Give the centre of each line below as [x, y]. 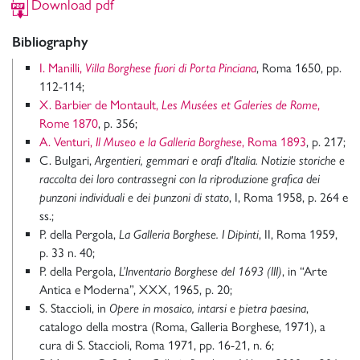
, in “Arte [305, 272]
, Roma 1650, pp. [299, 68]
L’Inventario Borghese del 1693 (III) [200, 272]
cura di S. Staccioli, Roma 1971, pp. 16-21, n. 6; [157, 346]
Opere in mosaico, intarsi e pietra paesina [208, 309]
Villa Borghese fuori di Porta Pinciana [171, 68]
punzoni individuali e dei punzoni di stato [134, 198]
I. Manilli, [62, 68]
